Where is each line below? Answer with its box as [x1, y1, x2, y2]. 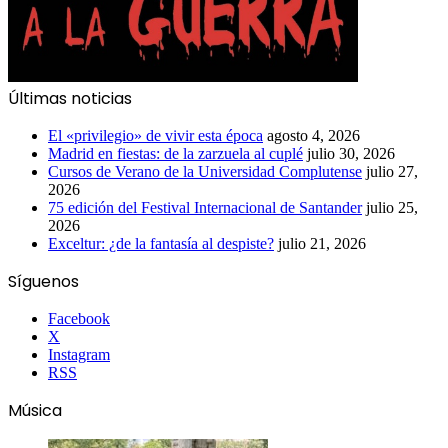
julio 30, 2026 [307, 144, 395, 162]
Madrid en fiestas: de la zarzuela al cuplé [48, 144, 303, 162]
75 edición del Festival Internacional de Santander [48, 198, 362, 216]
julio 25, [366, 198, 418, 216]
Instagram [48, 345, 110, 363]
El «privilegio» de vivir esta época [48, 126, 263, 144]
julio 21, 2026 [278, 234, 366, 252]
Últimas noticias [8, 86, 132, 110]
